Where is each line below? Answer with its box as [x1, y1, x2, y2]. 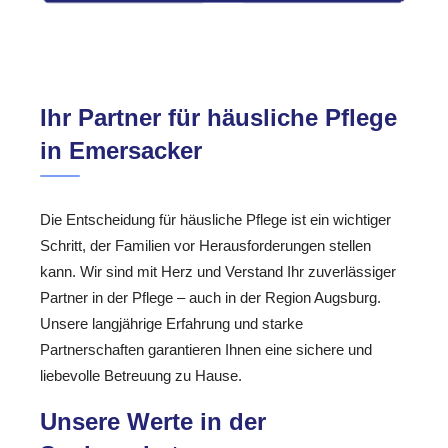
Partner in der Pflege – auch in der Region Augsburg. [40, 288, 381, 306]
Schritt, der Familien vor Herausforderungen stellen [40, 236, 371, 254]
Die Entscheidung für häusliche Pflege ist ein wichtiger [40, 210, 391, 228]
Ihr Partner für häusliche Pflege [40, 103, 397, 131]
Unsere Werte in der [40, 408, 266, 436]
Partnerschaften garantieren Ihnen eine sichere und [40, 340, 372, 358]
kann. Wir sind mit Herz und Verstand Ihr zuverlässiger [40, 262, 396, 280]
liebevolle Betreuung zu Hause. [40, 366, 242, 384]
